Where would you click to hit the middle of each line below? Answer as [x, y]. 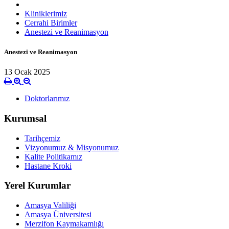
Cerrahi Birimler [51, 22]
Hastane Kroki [48, 166]
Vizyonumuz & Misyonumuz [72, 147]
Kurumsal [25, 118]
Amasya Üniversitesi [58, 214]
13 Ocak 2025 [27, 72]
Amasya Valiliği [50, 205]
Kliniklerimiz [46, 13]
